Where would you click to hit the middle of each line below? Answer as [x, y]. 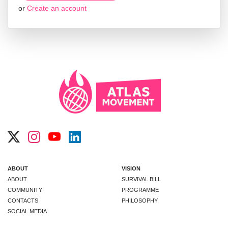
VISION [131, 168]
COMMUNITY [25, 190]
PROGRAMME [140, 190]
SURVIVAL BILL [141, 179]
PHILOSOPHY [140, 200]
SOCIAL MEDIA [27, 211]
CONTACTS [23, 200]
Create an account [57, 8]
